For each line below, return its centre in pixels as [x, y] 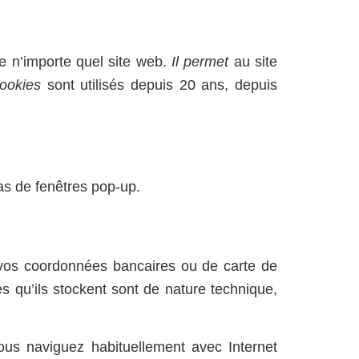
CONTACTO [189, 40]
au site [253, 62]
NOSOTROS [75, 40]
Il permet [200, 62]
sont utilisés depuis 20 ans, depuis [159, 85]
